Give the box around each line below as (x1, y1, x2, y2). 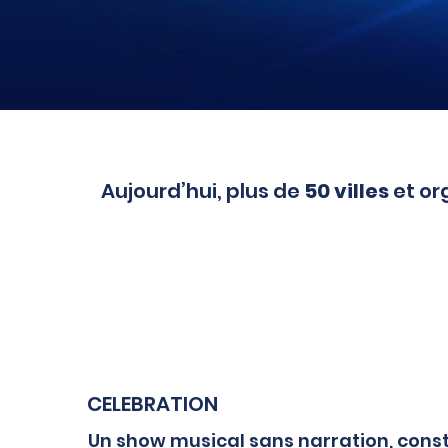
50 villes (304, 176, 390, 205)
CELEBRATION (87, 389, 219, 418)
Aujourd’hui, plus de (101, 176, 305, 205)
